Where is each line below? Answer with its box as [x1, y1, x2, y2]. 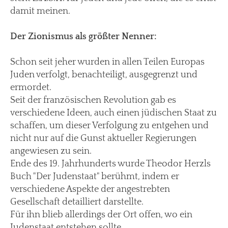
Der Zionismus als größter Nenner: [10, 31, 157, 42]
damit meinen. [10, 6, 70, 16]
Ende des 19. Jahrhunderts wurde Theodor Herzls [10, 158, 211, 169]
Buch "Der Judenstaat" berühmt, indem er [10, 171, 179, 182]
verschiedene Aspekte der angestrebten [10, 184, 170, 194]
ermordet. [10, 82, 51, 93]
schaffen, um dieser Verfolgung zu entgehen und [10, 120, 209, 131]
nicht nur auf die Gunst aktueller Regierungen [10, 133, 196, 144]
